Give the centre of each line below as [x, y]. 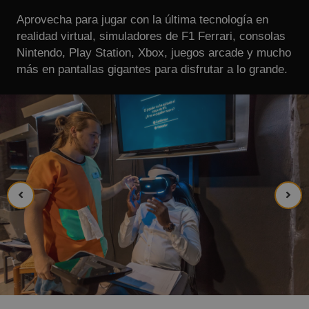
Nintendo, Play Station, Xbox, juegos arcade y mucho [154, 53]
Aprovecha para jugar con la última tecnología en [142, 20]
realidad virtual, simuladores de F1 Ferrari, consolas [151, 36]
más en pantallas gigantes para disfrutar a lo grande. [152, 69]
